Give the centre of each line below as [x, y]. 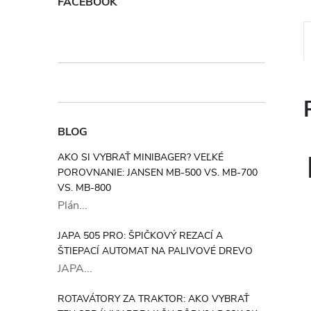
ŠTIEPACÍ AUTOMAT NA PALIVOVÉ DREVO [155, 251]
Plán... [73, 205]
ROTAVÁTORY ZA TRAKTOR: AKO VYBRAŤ [153, 299]
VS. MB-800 [84, 188]
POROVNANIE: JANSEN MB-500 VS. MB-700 [158, 173]
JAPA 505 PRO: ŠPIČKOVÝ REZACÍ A [140, 236]
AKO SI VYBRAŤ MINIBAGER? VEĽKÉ [141, 157]
